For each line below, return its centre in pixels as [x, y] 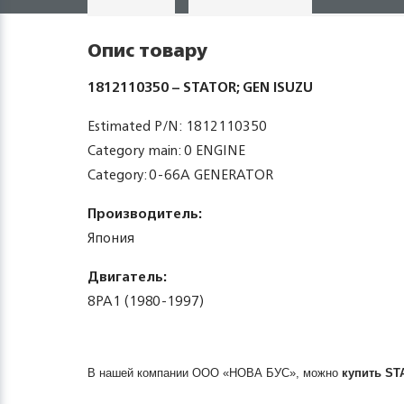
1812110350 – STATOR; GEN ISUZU [200, 87]
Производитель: [145, 213]
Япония [111, 238]
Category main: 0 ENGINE [166, 150]
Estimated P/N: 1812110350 [177, 126]
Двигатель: [127, 276]
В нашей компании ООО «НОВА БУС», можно [215, 373]
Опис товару [147, 50]
